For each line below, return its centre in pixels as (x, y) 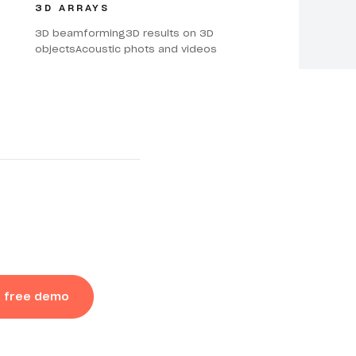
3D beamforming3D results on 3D (124, 33)
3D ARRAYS (72, 8)
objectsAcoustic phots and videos (126, 49)
